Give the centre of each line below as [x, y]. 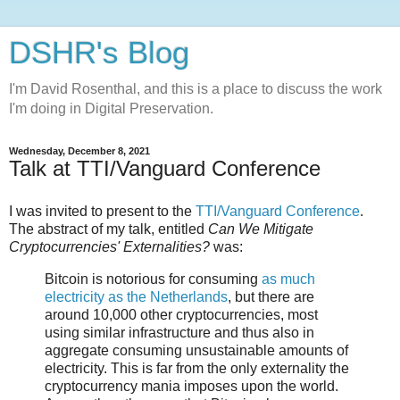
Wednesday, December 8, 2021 [79, 151]
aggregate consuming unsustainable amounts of [196, 350]
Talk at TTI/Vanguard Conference [165, 168]
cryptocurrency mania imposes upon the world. [192, 386]
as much [288, 279]
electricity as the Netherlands [136, 296]
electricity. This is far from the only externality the [197, 368]
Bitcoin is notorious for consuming [153, 279]
